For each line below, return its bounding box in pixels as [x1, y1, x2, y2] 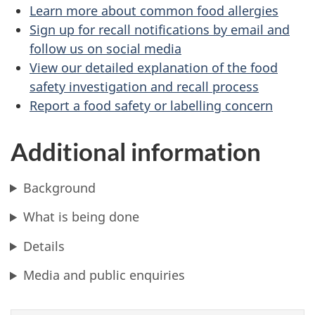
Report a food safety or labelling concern [30, 97, 273, 115]
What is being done [23, 208, 140, 226]
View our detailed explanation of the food [30, 59, 278, 77]
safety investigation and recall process [30, 78, 259, 96]
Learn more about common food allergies [30, 2, 278, 20]
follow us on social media [30, 40, 181, 58]
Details [23, 237, 65, 255]
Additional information [11, 136, 261, 167]
